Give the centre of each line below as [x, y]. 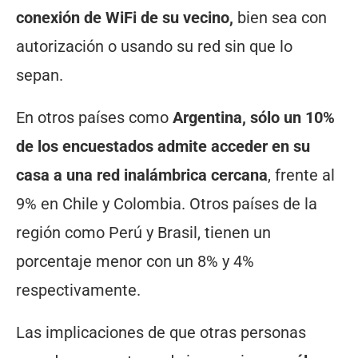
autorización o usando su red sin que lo [154, 47]
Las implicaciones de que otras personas [161, 333]
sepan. [40, 76]
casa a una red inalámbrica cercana [142, 175]
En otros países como [94, 118]
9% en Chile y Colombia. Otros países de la [167, 204]
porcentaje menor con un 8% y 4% [135, 262]
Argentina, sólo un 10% [254, 118]
